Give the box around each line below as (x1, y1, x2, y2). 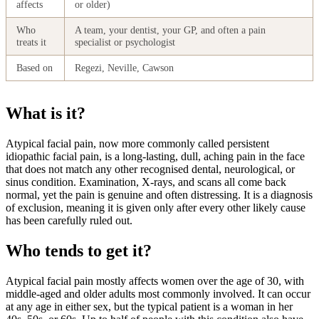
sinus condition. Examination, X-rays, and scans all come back (6, 176, 286, 189)
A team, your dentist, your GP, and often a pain (75, 24, 266, 36)
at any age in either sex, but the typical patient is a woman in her (6, 300, 293, 313)
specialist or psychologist (75, 36, 176, 48)
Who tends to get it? (6, 241, 152, 261)
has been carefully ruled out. (6, 214, 132, 227)
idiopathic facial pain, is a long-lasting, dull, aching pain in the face (6, 150, 305, 163)
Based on (16, 62, 53, 74)
